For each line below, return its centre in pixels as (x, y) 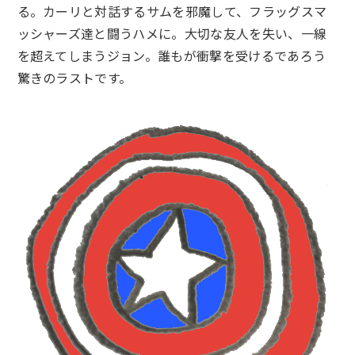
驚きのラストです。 (74, 77)
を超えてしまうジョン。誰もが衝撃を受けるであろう (172, 55)
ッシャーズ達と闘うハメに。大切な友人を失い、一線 (172, 33)
